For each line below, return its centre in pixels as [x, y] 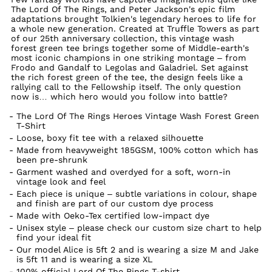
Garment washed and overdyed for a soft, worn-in [124, 172]
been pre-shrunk [52, 159]
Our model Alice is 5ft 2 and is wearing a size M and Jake [138, 249]
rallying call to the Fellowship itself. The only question [126, 87]
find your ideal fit [54, 237]
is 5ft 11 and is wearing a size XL [85, 259]
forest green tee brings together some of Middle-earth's [130, 48]
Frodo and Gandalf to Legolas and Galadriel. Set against [129, 67]
